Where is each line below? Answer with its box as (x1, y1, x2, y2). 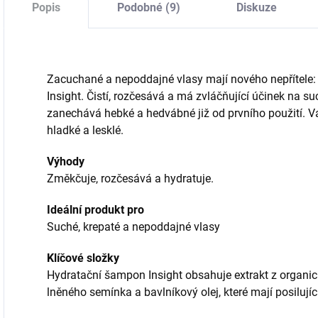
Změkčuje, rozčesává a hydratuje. (47, 171, 214, 185)
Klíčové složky (47, 251, 119, 265)
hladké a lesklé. (47, 123, 124, 137)
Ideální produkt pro (47, 202, 144, 216)
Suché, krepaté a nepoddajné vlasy (47, 219, 220, 234)
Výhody (47, 154, 84, 168)
